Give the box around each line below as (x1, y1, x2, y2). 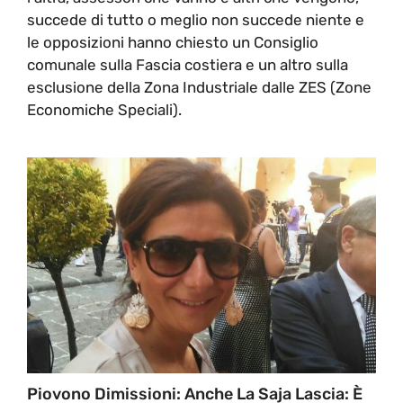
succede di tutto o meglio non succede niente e (27, 10, 364, 29)
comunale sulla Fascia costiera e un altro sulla (27, 55, 348, 74)
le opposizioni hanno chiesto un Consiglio (27, 32, 318, 51)
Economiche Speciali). (27, 100, 182, 119)
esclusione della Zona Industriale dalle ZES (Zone (27, 77, 372, 96)
